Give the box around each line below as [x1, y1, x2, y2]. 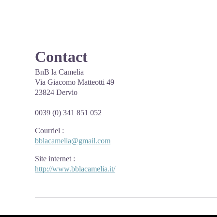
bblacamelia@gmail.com [35, 137, 110, 145]
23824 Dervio [35, 88, 77, 96]
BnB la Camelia [35, 68, 84, 76]
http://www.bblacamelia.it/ [35, 165, 115, 173]
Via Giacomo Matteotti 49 [35, 78, 114, 86]
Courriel [35, 126, 60, 135]
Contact [35, 48, 88, 65]
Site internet [35, 155, 71, 163]
